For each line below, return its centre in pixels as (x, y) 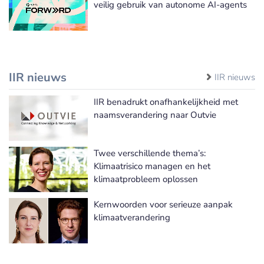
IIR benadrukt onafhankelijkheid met (166, 102)
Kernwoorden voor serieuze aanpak (163, 205)
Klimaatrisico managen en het (152, 166)
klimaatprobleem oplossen (146, 179)
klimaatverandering (132, 218)
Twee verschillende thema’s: (150, 154)
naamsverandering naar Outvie (155, 115)
